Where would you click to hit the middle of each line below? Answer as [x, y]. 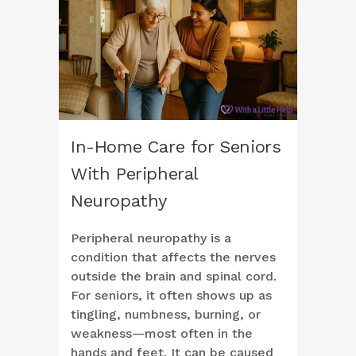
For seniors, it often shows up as [171, 296]
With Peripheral [134, 174]
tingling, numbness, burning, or [166, 315]
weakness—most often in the [162, 334]
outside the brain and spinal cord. [174, 277]
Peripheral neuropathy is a [151, 238]
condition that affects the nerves [173, 257]
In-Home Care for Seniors [176, 147]
